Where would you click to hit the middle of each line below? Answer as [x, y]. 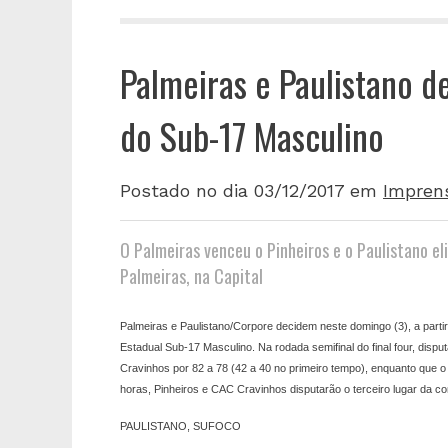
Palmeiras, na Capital [191, 276]
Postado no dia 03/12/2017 [232, 191]
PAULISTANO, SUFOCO [180, 426]
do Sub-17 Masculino [252, 136]
